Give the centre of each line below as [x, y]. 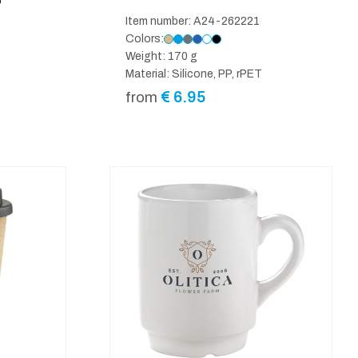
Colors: [144, 38]
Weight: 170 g [161, 56]
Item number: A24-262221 [192, 21]
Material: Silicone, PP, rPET [193, 74]
